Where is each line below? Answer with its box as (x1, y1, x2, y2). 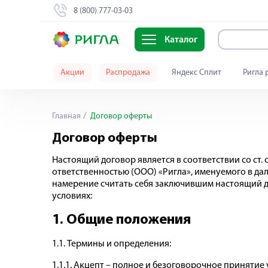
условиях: (52, 191, 92, 201)
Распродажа (106, 68, 150, 77)
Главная (52, 112, 81, 121)
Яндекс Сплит (172, 68, 221, 77)
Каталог (164, 35, 197, 45)
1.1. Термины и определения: (52, 239, 171, 249)
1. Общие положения (52, 212, 191, 227)
